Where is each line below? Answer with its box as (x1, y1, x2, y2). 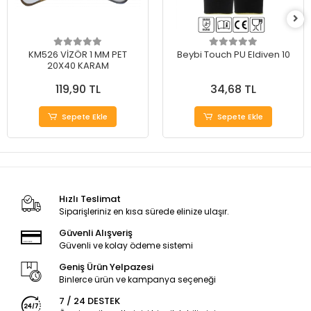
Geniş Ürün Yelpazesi (58, 260, 153, 274)
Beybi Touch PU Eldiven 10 (176, 48, 290, 62)
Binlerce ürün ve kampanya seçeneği (58, 274, 216, 286)
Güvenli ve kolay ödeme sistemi (58, 239, 193, 252)
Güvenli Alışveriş (58, 226, 133, 240)
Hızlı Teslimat (58, 192, 121, 206)
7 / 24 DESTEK (58, 294, 120, 308)
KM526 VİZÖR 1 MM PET (28, 48, 127, 62)
